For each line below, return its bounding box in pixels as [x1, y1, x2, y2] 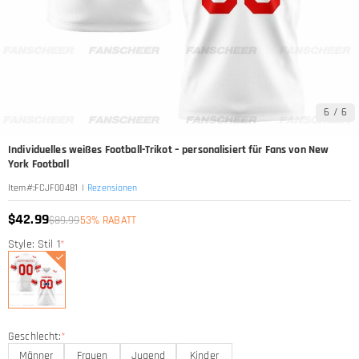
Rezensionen [87, 181, 138, 194]
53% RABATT [79, 213, 136, 228]
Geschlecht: [8, 329, 62, 344]
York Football [8, 157, 69, 171]
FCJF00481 [34, 182, 78, 194]
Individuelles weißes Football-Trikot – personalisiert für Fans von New [8, 143, 329, 157]
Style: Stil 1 [8, 237, 60, 252]
